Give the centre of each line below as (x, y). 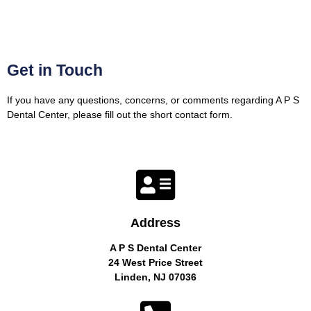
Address (155, 223)
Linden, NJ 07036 (155, 277)
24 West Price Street (155, 263)
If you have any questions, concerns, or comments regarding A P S (153, 100)
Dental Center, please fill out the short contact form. (120, 115)
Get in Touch (55, 70)
